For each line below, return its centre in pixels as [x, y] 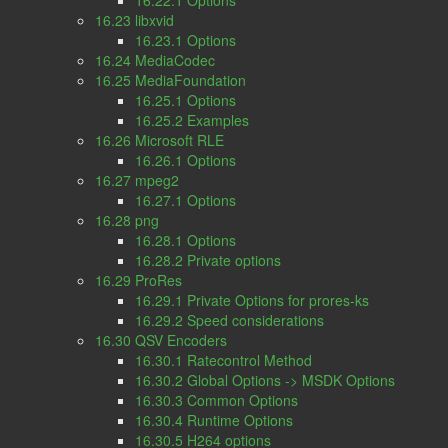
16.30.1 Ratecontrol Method [223, 360]
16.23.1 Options [185, 40]
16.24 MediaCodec [155, 60]
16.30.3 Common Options [216, 400]
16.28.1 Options [185, 240]
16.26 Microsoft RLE [159, 140]
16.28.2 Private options [208, 260]
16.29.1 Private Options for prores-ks [252, 300]
